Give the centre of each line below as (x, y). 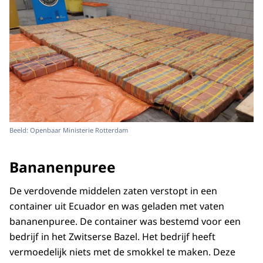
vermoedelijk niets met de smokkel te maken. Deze (122, 252)
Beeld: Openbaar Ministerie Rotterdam (69, 130)
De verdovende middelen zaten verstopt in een (113, 191)
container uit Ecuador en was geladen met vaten (117, 206)
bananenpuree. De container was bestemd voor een (125, 221)
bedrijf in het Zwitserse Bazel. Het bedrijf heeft (112, 237)
